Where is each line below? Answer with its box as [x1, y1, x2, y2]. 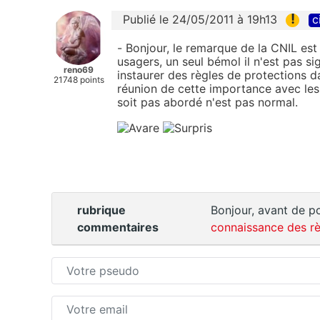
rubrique [77, 203, 126, 218]
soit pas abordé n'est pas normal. [117, 95, 298, 110]
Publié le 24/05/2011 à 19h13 [123, 12, 277, 26]
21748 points [53, 74, 104, 85]
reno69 [64, 64, 94, 75]
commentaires [77, 220, 159, 235]
